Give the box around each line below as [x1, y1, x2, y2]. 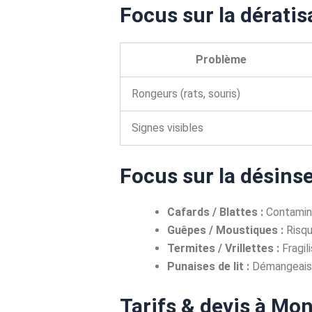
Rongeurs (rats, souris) [132, 86, 240, 100]
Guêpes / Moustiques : [167, 223, 283, 237]
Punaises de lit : [167, 259, 249, 273]
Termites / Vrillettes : [167, 241, 279, 255]
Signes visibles [132, 120, 203, 134]
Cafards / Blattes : [167, 205, 263, 219]
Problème [195, 52, 247, 66]
